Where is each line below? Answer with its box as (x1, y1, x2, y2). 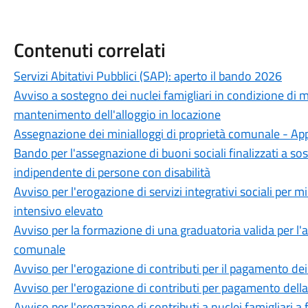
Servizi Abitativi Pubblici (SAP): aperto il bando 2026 (13, 67, 282, 85)
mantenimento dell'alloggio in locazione (13, 105, 221, 124)
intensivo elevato (13, 201, 103, 220)
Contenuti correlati (13, 35, 166, 65)
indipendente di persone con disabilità (13, 163, 210, 181)
